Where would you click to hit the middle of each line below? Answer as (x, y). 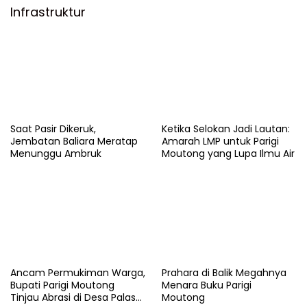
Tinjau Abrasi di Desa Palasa (76, 298)
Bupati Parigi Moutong (62, 285)
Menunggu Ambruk (56, 154)
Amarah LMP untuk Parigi (220, 142)
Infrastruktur (48, 12)
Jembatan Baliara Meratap (74, 142)
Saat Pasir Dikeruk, (53, 129)
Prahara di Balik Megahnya (224, 273)
